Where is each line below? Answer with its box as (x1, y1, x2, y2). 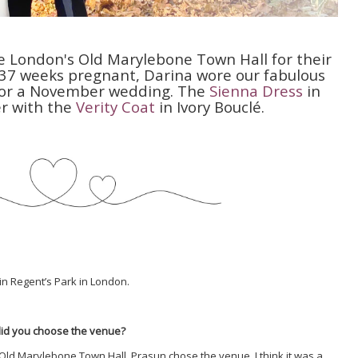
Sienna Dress (209, 80, 303, 101)
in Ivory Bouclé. (154, 96, 265, 117)
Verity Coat (75, 96, 155, 117)
